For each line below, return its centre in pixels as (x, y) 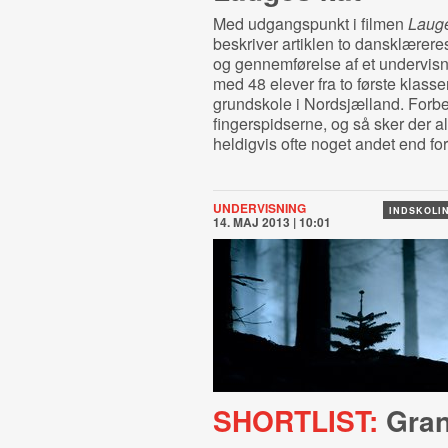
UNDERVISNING (259, 208)
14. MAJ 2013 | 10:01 (271, 222)
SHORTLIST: (295, 420)
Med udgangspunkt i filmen (310, 23)
